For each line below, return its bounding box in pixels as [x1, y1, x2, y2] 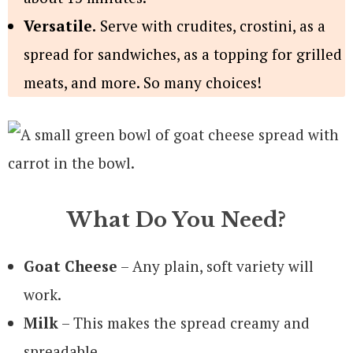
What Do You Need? [67, 206, 286, 232]
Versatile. [24, 15, 96, 35]
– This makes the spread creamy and [58, 312, 310, 333]
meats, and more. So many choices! [24, 72, 262, 92]
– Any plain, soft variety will [117, 255, 314, 276]
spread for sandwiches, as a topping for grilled [24, 43, 342, 64]
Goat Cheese [24, 255, 117, 276]
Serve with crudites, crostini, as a [96, 15, 325, 35]
